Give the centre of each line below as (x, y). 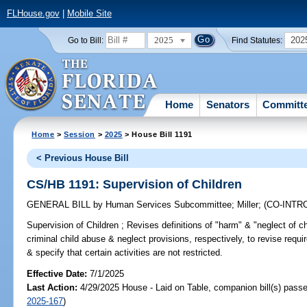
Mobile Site (89, 14)
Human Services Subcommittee (168, 205)
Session (80, 134)
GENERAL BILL (60, 205)
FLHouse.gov (33, 14)
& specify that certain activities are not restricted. (125, 253)
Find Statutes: (257, 40)
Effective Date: (59, 273)
